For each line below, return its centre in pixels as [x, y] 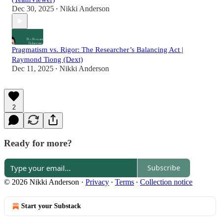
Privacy [97, 182]
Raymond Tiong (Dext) [47, 60]
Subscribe [164, 168]
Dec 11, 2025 [33, 69]
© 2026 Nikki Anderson [41, 182]
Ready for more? [38, 143]
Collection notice [166, 182]
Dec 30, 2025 [33, 9]
